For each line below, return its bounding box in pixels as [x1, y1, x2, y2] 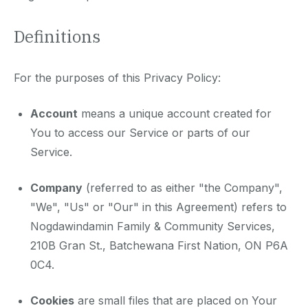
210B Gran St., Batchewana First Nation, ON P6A [30, 239, 288, 253]
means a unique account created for [78, 107, 272, 121]
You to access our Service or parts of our [30, 126, 250, 140]
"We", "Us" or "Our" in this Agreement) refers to [30, 200, 287, 214]
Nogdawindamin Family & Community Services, [30, 219, 275, 234]
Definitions [14, 25, 100, 48]
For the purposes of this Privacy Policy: [14, 71, 221, 85]
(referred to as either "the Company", [82, 181, 283, 195]
